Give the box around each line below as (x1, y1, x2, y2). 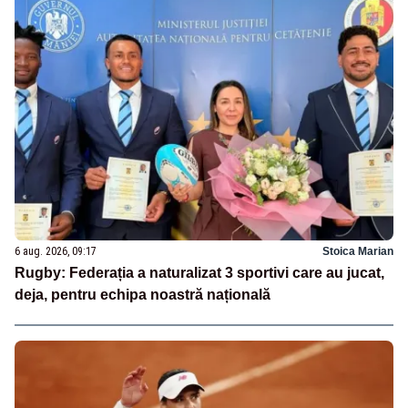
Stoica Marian (322, 244, 393, 258)
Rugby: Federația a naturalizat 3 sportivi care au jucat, (15, 264, 384, 280)
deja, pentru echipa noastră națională (15, 286, 270, 302)
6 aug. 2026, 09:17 (15, 244, 97, 258)
